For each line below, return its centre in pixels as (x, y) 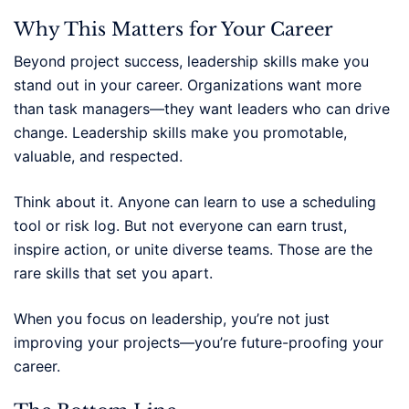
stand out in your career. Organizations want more (188, 84)
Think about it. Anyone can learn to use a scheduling (195, 201)
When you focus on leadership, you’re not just (172, 318)
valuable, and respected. (98, 156)
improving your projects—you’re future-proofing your (199, 342)
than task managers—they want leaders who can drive (202, 108)
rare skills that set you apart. (113, 273)
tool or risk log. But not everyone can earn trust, (180, 225)
